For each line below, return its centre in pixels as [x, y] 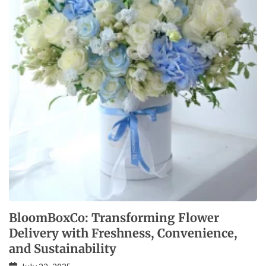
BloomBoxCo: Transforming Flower [114, 218]
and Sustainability [63, 249]
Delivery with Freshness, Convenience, [123, 233]
